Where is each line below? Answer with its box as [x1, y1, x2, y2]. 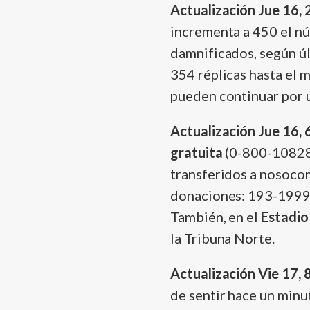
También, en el [170, 208, 262, 226]
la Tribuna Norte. [170, 230, 275, 247]
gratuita [170, 144, 223, 161]
